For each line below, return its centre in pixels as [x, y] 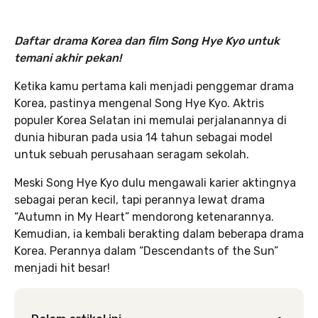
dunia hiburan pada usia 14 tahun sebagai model [143, 137]
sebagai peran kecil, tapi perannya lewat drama [139, 200]
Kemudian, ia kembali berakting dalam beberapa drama [159, 234]
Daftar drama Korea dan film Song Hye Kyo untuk [147, 41]
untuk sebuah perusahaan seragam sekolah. [132, 154]
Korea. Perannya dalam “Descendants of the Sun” [146, 251]
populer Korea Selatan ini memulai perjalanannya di [150, 120]
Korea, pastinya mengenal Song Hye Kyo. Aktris [139, 103]
